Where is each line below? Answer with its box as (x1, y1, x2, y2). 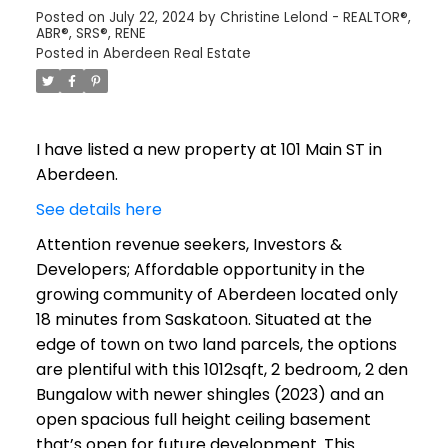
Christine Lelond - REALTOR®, (219, 8, 411, 28)
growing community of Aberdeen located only (35, 282, 398, 306)
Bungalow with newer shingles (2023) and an (35, 382, 384, 406)
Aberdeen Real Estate (102, 44, 251, 64)
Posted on (35, 8, 109, 28)
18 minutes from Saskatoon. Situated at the (35, 307, 372, 331)
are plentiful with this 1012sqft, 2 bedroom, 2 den (35, 357, 408, 381)
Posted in (35, 44, 99, 64)
